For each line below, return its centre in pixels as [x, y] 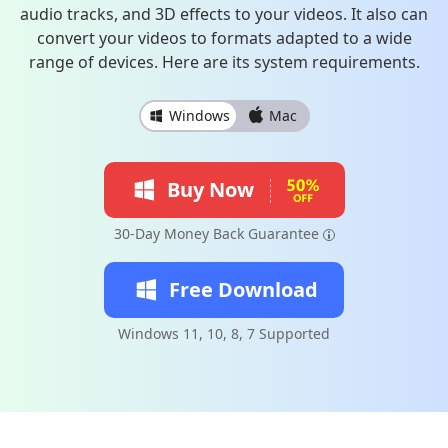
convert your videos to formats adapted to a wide [224, 38]
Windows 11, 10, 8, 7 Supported [224, 333]
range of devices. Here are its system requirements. [224, 62]
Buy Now [210, 189]
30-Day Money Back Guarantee [216, 233]
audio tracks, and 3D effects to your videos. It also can [224, 14]
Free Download [243, 289]
